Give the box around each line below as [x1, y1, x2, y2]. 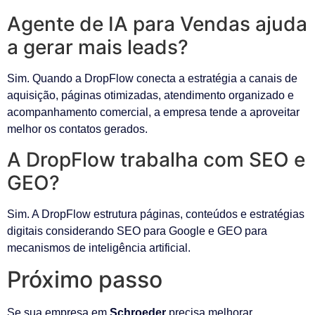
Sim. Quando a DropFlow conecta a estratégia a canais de [7, 72, 297, 85]
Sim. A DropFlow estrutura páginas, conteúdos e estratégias [7, 207, 304, 220]
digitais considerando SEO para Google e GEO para [7, 224, 267, 237]
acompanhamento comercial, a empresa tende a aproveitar [7, 106, 300, 119]
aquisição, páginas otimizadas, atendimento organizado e [7, 89, 294, 102]
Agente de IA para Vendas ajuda [7, 12, 307, 37]
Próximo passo [7, 265, 162, 293]
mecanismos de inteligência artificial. [7, 241, 191, 254]
